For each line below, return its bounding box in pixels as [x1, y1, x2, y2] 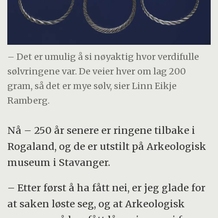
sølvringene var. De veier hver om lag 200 [7, 66, 186, 77]
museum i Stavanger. [7, 156, 110, 168]
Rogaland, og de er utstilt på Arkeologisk [7, 140, 207, 152]
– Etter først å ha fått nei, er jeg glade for [7, 182, 206, 194]
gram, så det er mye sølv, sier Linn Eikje [7, 80, 177, 92]
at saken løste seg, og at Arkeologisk [7, 198, 185, 210]
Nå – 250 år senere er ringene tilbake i [7, 124, 196, 136]
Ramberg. [7, 95, 50, 107]
